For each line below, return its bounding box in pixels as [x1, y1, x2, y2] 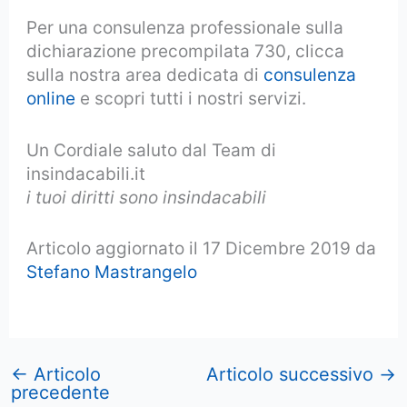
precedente [11, 382, 111, 404]
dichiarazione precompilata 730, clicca [26, 41, 345, 63]
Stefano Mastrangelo [26, 261, 198, 283]
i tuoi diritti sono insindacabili [26, 186, 267, 208]
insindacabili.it [26, 163, 146, 184]
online [26, 88, 76, 110]
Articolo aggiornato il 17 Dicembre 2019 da [26, 237, 377, 259]
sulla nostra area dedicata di [26, 65, 264, 86]
